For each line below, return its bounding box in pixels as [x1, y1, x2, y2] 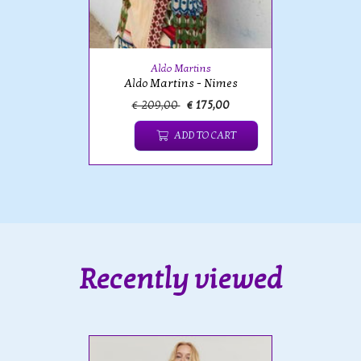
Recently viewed [79, 262, 282, 297]
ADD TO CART [174, 129, 236, 142]
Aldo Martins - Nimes [123, 77, 238, 90]
